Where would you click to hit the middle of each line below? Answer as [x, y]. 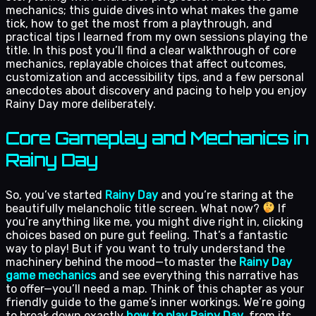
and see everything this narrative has [197, 275]
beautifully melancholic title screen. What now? [134, 208]
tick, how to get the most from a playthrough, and [139, 23]
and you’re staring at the [226, 195]
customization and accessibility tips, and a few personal [155, 77]
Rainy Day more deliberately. [81, 104]
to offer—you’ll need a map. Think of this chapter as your [155, 288]
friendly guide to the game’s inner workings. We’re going [156, 302]
